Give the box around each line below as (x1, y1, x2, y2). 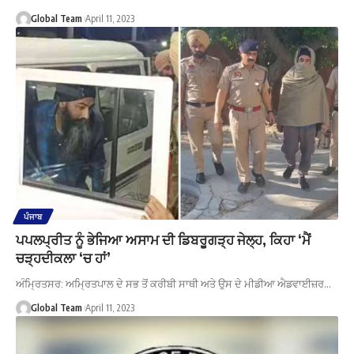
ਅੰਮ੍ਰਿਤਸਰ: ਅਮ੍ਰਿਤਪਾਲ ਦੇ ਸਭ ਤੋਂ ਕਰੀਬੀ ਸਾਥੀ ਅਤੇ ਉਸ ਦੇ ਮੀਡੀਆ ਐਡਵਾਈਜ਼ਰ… (16, 277, 331, 291)
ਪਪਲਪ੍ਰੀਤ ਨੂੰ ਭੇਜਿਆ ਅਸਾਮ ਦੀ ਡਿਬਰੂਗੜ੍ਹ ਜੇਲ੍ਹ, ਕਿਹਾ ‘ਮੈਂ (16, 231, 311, 249)
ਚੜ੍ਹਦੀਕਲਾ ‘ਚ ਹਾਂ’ (16, 249, 111, 267)
